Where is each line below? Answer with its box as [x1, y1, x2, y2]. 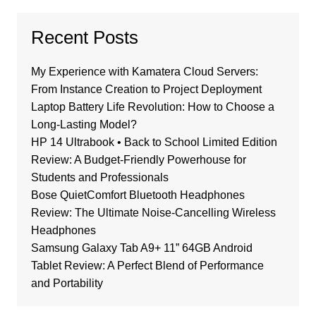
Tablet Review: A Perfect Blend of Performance [30, 260, 264, 272]
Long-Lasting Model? [30, 119, 137, 131]
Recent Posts [30, 27, 138, 49]
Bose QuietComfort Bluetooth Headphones [30, 189, 245, 202]
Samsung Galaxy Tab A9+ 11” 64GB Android [30, 242, 253, 255]
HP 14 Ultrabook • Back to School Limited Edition [30, 136, 277, 149]
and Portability [30, 277, 103, 290]
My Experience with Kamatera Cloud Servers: [30, 66, 258, 78]
